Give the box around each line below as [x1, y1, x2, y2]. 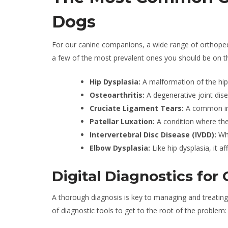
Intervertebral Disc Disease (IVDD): [90, 130, 216, 139]
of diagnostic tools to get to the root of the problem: [52, 206, 226, 215]
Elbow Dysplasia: [90, 143, 152, 153]
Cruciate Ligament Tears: [90, 103, 184, 113]
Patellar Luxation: [90, 117, 155, 126]
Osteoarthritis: [90, 90, 147, 100]
